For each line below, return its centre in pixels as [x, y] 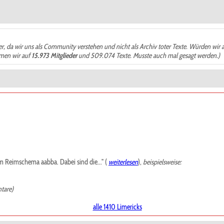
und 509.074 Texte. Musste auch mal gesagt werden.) [148, 55]
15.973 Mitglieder [54, 55]
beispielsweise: [162, 162]
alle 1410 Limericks [117, 207]
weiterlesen [123, 162]
